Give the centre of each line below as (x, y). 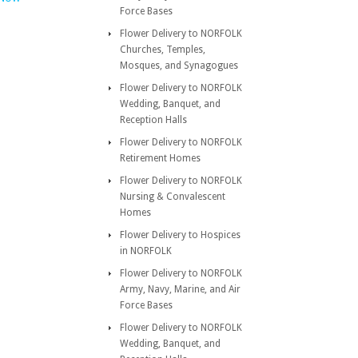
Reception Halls (153, 120)
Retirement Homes (160, 158)
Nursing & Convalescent (173, 197)
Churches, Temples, (163, 50)
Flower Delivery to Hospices (180, 235)
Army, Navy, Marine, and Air (180, 289)
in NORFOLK (146, 251)
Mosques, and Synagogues (179, 66)
